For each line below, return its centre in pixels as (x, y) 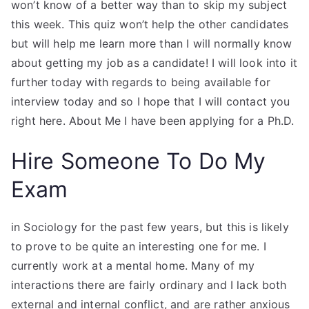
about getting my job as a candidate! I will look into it (154, 63)
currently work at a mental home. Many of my (133, 266)
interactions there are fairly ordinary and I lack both (149, 285)
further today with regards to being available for (141, 82)
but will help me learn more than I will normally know (152, 43)
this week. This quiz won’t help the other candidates (150, 24)
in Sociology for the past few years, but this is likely (150, 227)
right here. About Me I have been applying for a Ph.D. (153, 121)
